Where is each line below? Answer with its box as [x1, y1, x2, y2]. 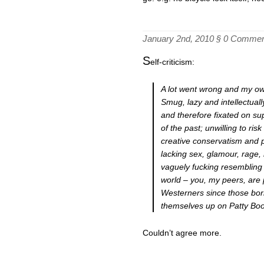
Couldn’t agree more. [143, 227, 222, 237]
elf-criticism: [150, 57, 194, 67]
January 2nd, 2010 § [143, 34, 223, 44]
